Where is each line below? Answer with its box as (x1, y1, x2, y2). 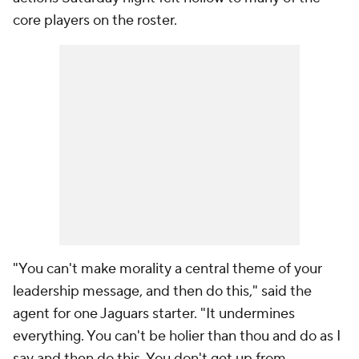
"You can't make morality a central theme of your (13, 259, 322, 278)
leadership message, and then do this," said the (13, 281, 312, 301)
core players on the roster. (13, 10, 177, 30)
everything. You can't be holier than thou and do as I (13, 326, 341, 345)
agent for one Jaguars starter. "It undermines (13, 304, 295, 323)
